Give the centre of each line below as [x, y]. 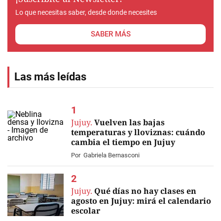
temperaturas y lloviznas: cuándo [138, 132]
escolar [86, 211]
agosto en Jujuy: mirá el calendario [141, 201]
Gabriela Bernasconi [111, 155]
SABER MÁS [110, 34]
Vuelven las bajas [129, 122]
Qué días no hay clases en [145, 191]
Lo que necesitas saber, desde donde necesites [86, 12]
